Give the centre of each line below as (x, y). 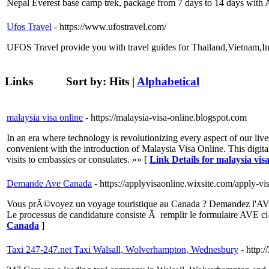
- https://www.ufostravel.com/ (110, 26)
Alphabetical (168, 82)
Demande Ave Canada (49, 184)
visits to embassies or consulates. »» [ (78, 160)
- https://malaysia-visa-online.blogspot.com (166, 118)
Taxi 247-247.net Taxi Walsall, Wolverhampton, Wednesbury (122, 250)
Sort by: (88, 82)
